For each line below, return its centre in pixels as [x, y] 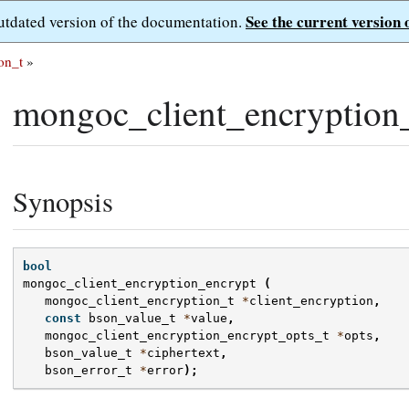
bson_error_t [89, 371]
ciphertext [184, 353]
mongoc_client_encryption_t [140, 301]
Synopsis [63, 201]
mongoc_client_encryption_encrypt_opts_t [187, 336]
